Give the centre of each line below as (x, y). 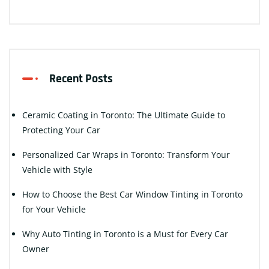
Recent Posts (81, 78)
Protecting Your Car (61, 130)
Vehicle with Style (57, 169)
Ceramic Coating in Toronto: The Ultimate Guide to (124, 115)
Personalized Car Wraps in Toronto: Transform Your (126, 154)
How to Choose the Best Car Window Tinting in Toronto (132, 194)
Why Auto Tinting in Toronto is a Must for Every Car (125, 234)
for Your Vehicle (54, 209)
